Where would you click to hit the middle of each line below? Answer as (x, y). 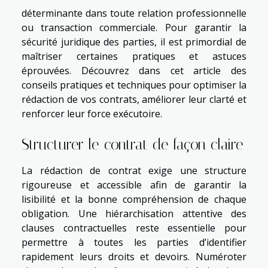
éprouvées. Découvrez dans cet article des (134, 70)
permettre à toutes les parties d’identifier (134, 242)
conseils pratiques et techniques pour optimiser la (134, 85)
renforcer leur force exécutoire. (92, 113)
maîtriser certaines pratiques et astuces (134, 56)
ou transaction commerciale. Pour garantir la (134, 27)
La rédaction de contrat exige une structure (134, 170)
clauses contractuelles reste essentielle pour (134, 228)
